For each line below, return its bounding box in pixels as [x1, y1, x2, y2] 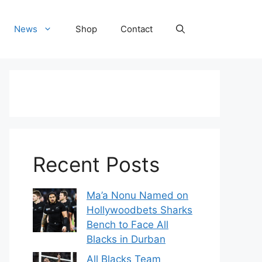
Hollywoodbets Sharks [87, 204, 192, 216]
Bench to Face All [87, 219, 168, 230]
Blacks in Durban [87, 233, 166, 245]
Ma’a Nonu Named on [87, 189, 188, 201]
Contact [120, 23, 153, 35]
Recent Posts [33, 152, 160, 177]
